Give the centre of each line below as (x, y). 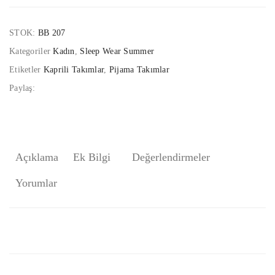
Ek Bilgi (92, 157)
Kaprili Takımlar (74, 69)
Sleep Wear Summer (117, 51)
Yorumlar (36, 183)
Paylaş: (22, 88)
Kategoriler (31, 51)
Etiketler (26, 69)
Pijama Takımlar (139, 69)
